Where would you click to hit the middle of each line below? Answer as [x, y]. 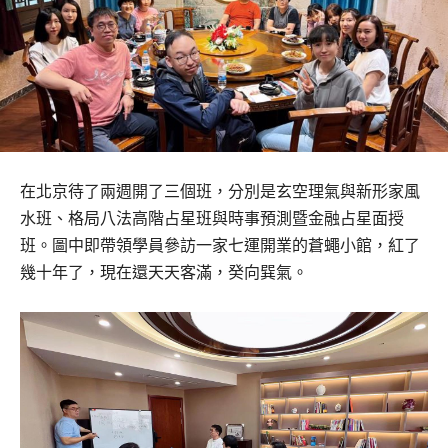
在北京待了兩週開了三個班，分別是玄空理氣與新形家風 [220, 190]
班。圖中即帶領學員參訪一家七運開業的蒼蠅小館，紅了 [220, 244]
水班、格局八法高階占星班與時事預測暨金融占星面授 [212, 217]
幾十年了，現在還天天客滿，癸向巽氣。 [164, 271]
